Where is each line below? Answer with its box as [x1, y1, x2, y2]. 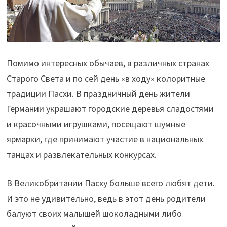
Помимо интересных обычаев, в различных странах [6, 57, 209, 69]
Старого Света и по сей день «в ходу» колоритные [6, 72, 205, 84]
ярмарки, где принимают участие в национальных [6, 133, 203, 145]
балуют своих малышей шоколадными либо [6, 207, 182, 219]
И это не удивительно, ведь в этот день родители [6, 192, 206, 204]
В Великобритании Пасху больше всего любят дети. [6, 177, 215, 189]
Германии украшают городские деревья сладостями [6, 102, 214, 115]
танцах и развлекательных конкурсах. [6, 148, 157, 160]
